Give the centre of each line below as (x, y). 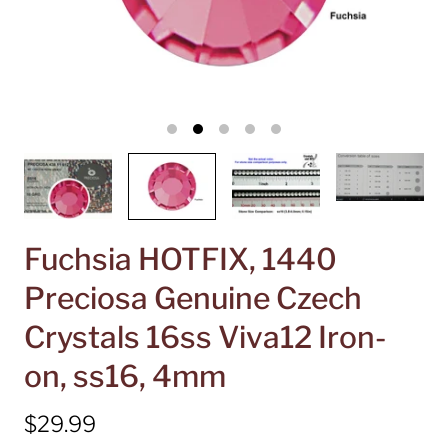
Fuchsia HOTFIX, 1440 (180, 258)
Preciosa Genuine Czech (193, 297)
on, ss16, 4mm (125, 375)
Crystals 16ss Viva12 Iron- (205, 336)
